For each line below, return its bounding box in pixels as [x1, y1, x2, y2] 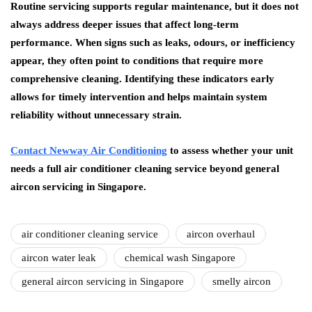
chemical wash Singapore [125, 252, 235, 263]
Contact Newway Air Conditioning [10, 145, 167, 156]
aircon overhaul [187, 228, 255, 240]
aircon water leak [22, 252, 96, 263]
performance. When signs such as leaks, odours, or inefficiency [10, 37, 295, 48]
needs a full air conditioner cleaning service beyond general [10, 163, 279, 174]
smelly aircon [212, 276, 271, 287]
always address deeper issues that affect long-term [10, 19, 239, 30]
